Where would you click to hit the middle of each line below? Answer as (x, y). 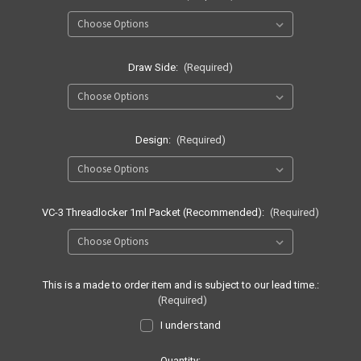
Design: (154, 140)
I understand (191, 324)
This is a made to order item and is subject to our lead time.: (180, 284)
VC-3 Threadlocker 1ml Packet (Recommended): (154, 213)
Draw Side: (154, 68)
